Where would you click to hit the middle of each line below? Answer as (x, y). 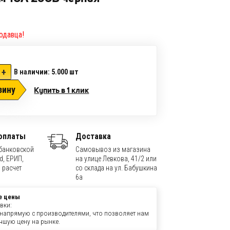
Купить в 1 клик (62, 90)
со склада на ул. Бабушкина (116, 168)
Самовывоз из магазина (113, 149)
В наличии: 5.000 (41, 72)
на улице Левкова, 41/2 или (116, 158)
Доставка (93, 136)
